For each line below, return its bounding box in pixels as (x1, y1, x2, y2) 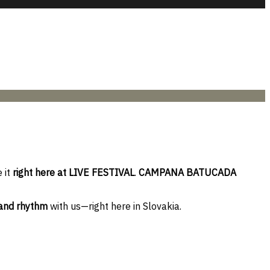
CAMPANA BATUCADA (139, 166, 236, 178)
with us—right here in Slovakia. (48, 199, 181, 212)
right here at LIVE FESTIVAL (13, 166, 134, 178)
